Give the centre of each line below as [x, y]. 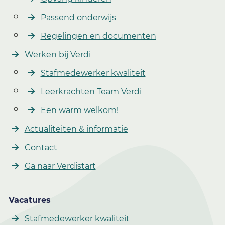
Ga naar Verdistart [60, 166]
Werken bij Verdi [58, 54]
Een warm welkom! [79, 110]
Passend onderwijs [78, 17]
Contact [41, 147]
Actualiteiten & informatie [76, 129]
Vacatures [29, 200]
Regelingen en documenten [98, 36]
